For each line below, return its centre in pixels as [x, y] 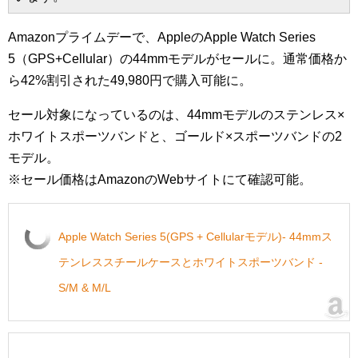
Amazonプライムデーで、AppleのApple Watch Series [162, 37]
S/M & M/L [85, 288]
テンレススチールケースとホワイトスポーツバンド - [191, 262]
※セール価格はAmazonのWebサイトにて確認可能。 [160, 179]
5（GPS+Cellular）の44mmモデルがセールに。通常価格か [177, 59]
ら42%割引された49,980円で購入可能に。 [130, 80]
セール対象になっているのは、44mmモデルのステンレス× [176, 115]
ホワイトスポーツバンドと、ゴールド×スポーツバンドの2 [175, 136]
